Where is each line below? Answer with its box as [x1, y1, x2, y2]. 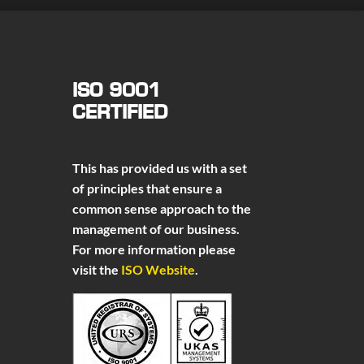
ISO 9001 [72, 83, 162, 102]
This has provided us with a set [72, 159, 248, 175]
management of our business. [72, 220, 240, 236]
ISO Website [121, 261, 196, 277]
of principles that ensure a [72, 180, 223, 196]
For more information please [72, 240, 236, 257]
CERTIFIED [72, 105, 168, 123]
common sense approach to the [72, 200, 252, 216]
